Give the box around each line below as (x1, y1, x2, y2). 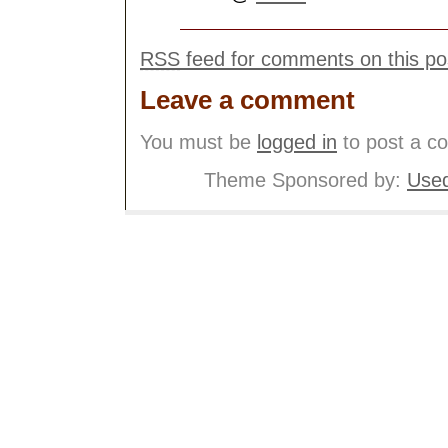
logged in (257, 130, 337, 153)
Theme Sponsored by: (204, 168, 407, 191)
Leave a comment (140, 85, 355, 116)
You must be (140, 130, 257, 153)
